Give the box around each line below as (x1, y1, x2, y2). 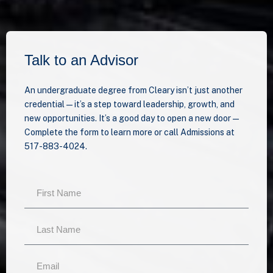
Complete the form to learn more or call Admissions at (24, 127, 235, 138)
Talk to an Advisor (24, 52, 138, 69)
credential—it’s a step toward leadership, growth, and (24, 99, 235, 110)
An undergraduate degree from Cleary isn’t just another (24, 85, 243, 96)
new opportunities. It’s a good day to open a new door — (24, 113, 239, 124)
